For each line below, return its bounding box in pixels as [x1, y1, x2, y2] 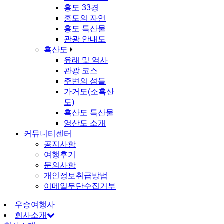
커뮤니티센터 [24, 129, 72, 138]
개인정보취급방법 [44, 171, 108, 180]
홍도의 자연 [64, 14, 106, 22]
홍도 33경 [64, 3, 99, 12]
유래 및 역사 [64, 56, 108, 64]
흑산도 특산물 [64, 108, 114, 117]
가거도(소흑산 [64, 87, 114, 96]
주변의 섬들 [64, 77, 106, 85]
